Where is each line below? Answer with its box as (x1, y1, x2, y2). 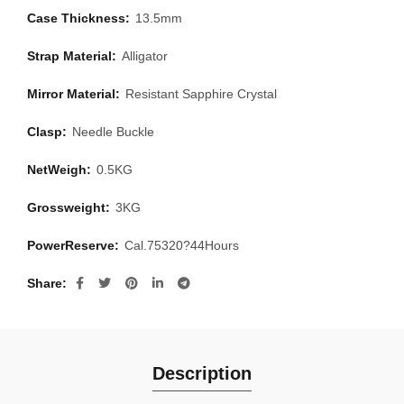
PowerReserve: (27, 238, 123, 252)
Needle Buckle (72, 124, 154, 139)
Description (152, 363, 252, 383)
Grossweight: (27, 200, 114, 215)
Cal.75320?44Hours (124, 238, 239, 252)
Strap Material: (27, 49, 120, 63)
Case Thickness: (27, 11, 133, 25)
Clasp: (27, 124, 70, 139)
